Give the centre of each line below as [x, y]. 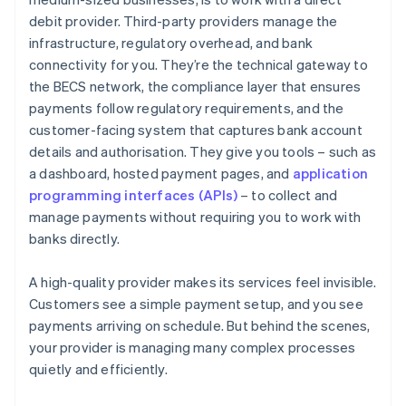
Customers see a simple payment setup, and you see [196, 304]
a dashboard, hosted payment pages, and [161, 174]
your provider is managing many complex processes [193, 348]
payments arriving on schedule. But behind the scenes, [200, 326]
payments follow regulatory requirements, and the [187, 108]
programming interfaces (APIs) [133, 195]
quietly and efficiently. [98, 369]
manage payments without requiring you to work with [195, 217]
